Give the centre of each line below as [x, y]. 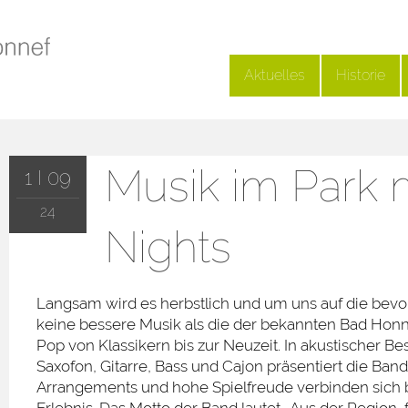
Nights [168, 247]
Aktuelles [275, 75]
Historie [361, 75]
